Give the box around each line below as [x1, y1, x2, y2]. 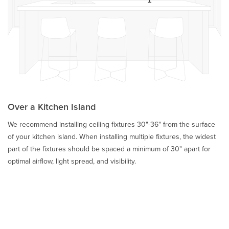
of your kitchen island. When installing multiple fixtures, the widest [8, 131, 216, 142]
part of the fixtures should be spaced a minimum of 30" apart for [8, 144, 211, 154]
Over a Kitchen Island [8, 100, 96, 113]
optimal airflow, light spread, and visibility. [8, 156, 136, 166]
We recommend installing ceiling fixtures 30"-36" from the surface [8, 119, 215, 129]
